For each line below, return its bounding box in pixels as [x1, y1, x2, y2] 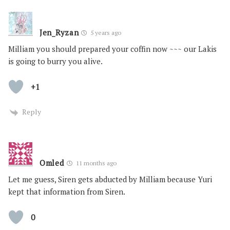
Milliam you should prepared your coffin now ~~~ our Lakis [8, 44, 217, 54]
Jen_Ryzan [40, 27, 79, 38]
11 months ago [74, 159, 117, 167]
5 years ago [89, 29, 122, 37]
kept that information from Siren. [8, 186, 125, 197]
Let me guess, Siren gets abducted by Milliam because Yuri [8, 174, 212, 184]
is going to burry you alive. [8, 56, 103, 67]
